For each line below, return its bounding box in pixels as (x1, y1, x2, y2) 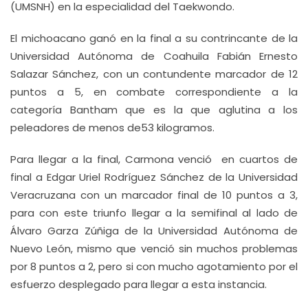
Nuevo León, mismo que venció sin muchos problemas (10, 241, 298, 256)
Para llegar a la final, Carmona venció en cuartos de (10, 152, 298, 166)
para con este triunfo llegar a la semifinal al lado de (10, 206, 298, 220)
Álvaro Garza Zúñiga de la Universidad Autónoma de (10, 223, 298, 238)
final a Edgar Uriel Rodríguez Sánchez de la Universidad (10, 170, 298, 184)
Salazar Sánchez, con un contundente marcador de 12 (10, 67, 298, 81)
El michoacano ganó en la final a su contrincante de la (10, 31, 298, 45)
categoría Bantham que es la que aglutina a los (10, 102, 298, 117)
